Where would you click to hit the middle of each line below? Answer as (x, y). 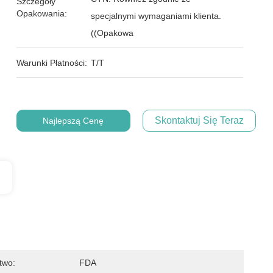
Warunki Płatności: (52, 63)
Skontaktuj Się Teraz (199, 120)
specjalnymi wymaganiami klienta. (156, 16)
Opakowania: (42, 13)
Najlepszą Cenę (73, 121)
